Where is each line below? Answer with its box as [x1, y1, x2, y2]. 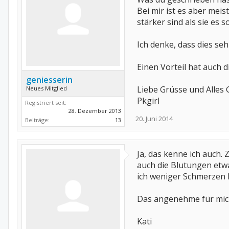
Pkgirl [137, 95, 159, 106]
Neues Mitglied [26, 84, 67, 92]
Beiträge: [25, 116, 50, 124]
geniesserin [26, 74, 73, 85]
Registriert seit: [25, 99, 66, 106]
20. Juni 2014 [135, 114, 173, 123]
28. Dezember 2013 [68, 107, 121, 114]
